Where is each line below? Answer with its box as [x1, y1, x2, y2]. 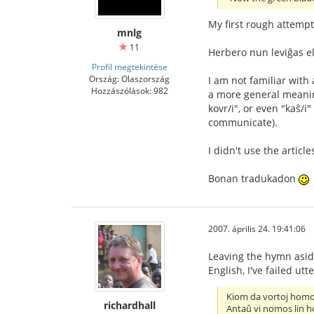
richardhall [103, 299, 156, 313]
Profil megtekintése [91, 60, 168, 72]
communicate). [208, 116, 278, 130]
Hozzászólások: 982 [90, 84, 168, 96]
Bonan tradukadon [208, 172, 299, 186]
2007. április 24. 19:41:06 [208, 223, 306, 235]
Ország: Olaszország [89, 72, 170, 84]
